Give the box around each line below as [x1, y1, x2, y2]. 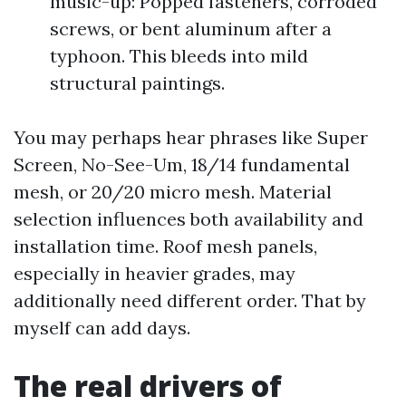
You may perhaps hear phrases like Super [14, 126, 368, 149]
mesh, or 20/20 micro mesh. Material [14, 180, 332, 203]
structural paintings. [50, 72, 225, 94]
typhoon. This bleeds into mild [50, 44, 308, 67]
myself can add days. [14, 316, 190, 339]
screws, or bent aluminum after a [50, 17, 332, 40]
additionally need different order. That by [14, 289, 366, 312]
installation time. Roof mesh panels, [14, 235, 317, 257]
